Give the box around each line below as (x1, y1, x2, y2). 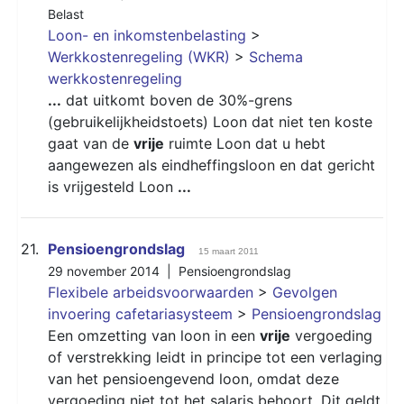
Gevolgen (272, 282, 337, 301)
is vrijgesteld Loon (48, 177, 178, 196)
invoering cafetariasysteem (48, 304, 233, 323)
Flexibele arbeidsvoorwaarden (48, 282, 253, 301)
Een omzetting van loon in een (48, 326, 260, 344)
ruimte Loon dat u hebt (164, 133, 326, 152)
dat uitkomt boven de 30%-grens (61, 90, 292, 109)
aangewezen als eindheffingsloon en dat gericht (48, 155, 375, 174)
